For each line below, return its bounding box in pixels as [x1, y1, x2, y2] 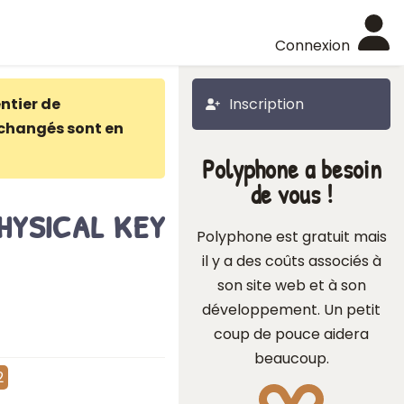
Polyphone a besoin [201, 151, 381, 187]
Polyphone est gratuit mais [196, 226, 387, 247]
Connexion [275, 35, 350, 56]
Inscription [229, 94, 304, 115]
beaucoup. [253, 348, 329, 369]
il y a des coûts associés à [201, 251, 381, 271]
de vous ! [250, 177, 333, 212]
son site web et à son [216, 275, 366, 296]
